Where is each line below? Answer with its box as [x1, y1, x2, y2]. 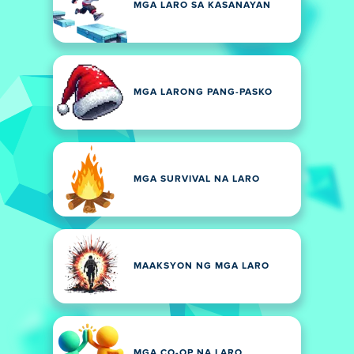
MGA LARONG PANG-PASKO [134, 88, 273, 97]
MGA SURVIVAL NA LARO [134, 175, 260, 184]
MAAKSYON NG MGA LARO [134, 262, 269, 271]
